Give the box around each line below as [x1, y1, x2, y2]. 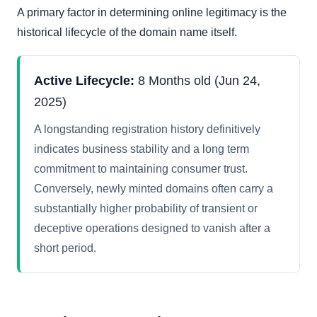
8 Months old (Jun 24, [134, 74, 260, 88]
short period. [34, 242, 96, 255]
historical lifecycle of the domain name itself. [17, 26, 237, 39]
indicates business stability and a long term [34, 143, 249, 156]
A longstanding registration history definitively [34, 123, 260, 136]
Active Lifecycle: [34, 74, 134, 88]
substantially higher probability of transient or [34, 202, 258, 215]
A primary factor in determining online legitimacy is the [17, 6, 287, 19]
